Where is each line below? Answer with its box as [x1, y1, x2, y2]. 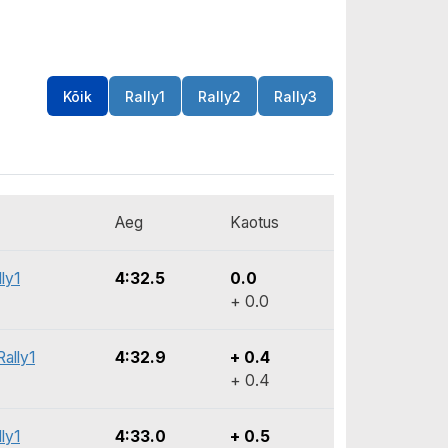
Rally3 [274, 88, 317, 105]
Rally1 [125, 88, 165, 105]
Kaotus [230, 213, 279, 232]
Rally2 [198, 88, 241, 105]
